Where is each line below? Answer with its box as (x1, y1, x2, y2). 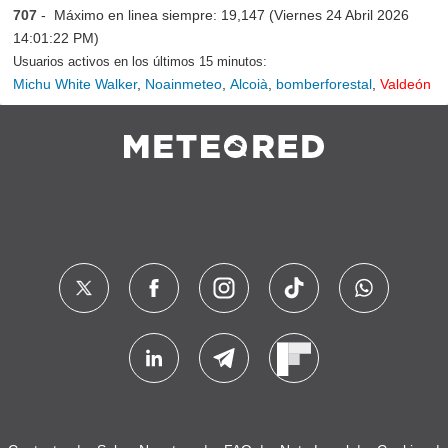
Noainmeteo (145, 76, 222, 93)
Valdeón (380, 76, 431, 93)
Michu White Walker (13, 76, 137, 93)
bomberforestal (276, 76, 372, 93)
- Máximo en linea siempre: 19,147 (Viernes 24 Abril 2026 (37, 7, 409, 24)
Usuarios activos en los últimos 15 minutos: (13, 54, 267, 70)
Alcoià (230, 76, 268, 93)
